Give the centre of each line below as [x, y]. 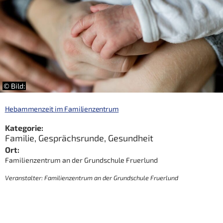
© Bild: [14, 86]
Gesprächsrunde [71, 138]
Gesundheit [130, 138]
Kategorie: [24, 127]
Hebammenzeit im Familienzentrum [62, 109]
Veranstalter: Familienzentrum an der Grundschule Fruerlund [91, 177]
